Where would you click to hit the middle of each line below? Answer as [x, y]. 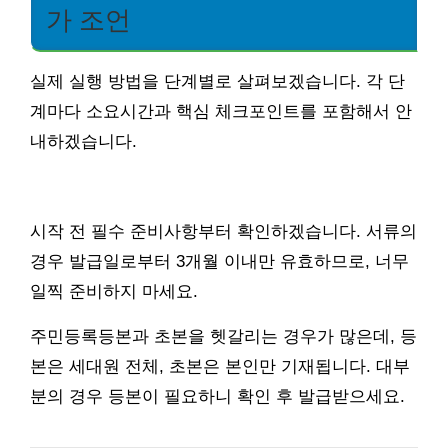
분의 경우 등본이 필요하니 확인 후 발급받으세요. [217, 396]
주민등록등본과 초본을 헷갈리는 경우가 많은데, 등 [223, 336]
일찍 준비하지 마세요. [114, 291]
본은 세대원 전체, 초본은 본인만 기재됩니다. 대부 [220, 366]
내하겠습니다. [83, 141]
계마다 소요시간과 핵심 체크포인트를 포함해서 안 [221, 111]
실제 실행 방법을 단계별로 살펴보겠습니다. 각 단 [217, 81]
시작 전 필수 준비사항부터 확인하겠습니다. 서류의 [223, 231]
